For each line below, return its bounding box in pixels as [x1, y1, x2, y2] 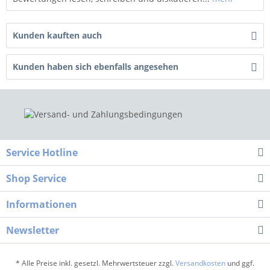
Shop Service [6, 172, 66, 186]
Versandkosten [175, 258, 225, 269]
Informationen [6, 198, 77, 212]
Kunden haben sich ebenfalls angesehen [13, 61, 178, 73]
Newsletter [6, 224, 59, 237]
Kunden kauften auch [13, 30, 102, 42]
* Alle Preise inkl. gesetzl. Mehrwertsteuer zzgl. [16, 258, 175, 269]
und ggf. [225, 258, 254, 269]
